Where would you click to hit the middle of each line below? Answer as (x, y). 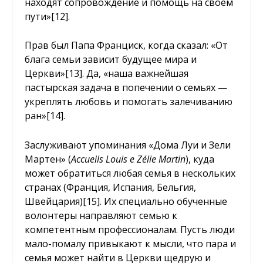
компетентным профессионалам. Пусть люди (130, 230)
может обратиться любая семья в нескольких (130, 173)
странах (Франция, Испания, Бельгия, (111, 188)
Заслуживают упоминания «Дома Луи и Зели (128, 145)
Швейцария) (54, 202)
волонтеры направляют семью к (101, 216)
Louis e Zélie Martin (146, 159)
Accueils (87, 159)
